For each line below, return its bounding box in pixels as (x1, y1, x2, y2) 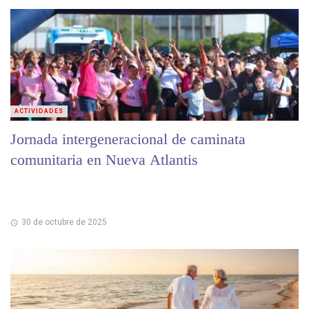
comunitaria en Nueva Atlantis (10, 150, 198, 168)
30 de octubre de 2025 (21, 217, 107, 228)
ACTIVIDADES (14, 107, 63, 114)
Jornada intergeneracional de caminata (10, 130, 246, 148)
